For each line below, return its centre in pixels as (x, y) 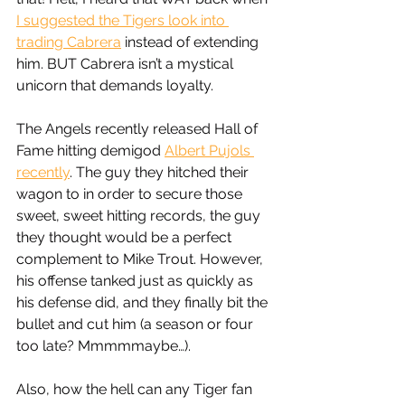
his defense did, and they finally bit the (144, 303)
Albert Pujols (209, 151)
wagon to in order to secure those (131, 194)
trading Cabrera (69, 42)
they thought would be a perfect (126, 238)
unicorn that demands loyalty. (117, 86)
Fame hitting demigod (90, 151)
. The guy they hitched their (161, 173)
